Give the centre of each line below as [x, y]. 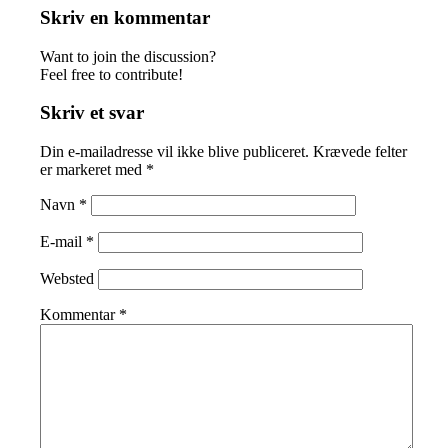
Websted [67, 279]
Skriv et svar [92, 113]
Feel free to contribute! [112, 74]
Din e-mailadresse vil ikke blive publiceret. [175, 152]
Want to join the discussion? [128, 56]
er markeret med [93, 170]
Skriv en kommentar [125, 17]
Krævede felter [360, 152]
